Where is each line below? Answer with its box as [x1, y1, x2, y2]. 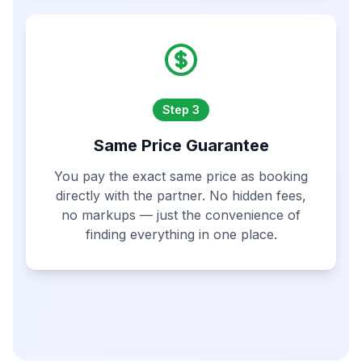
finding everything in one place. [85, 226, 277, 242]
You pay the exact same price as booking [54, 168, 308, 184]
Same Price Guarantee [93, 136, 269, 155]
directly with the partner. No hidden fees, [56, 187, 306, 204]
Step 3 [162, 103, 200, 116]
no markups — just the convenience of [61, 207, 301, 223]
